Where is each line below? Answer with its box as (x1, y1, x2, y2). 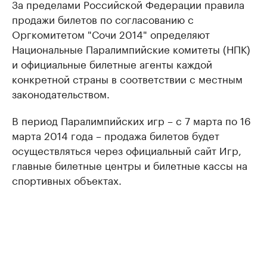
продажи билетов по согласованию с (12, 11, 194, 26)
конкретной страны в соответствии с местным (12, 70, 243, 86)
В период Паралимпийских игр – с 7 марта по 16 (12, 112, 251, 128)
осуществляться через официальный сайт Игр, (12, 142, 241, 157)
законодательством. (12, 85, 110, 101)
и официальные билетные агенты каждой (12, 55, 212, 71)
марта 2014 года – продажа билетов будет (12, 127, 219, 142)
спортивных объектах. (12, 172, 122, 187)
